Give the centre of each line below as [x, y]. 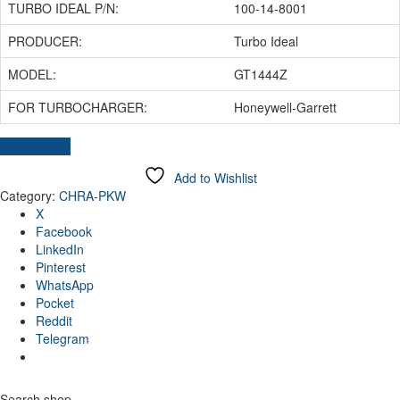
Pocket [55, 302]
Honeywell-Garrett [285, 107]
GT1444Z [261, 74]
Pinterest [61, 267]
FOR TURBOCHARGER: [78, 107]
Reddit [54, 320]
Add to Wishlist [215, 177]
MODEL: [32, 74]
